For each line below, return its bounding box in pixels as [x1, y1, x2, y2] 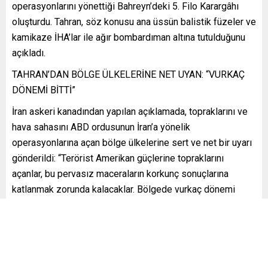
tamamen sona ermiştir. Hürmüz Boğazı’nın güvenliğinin [12, 199, 240, 211]
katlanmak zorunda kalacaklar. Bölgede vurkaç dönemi [12, 183, 235, 195]
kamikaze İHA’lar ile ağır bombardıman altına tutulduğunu [12, 31, 245, 43]
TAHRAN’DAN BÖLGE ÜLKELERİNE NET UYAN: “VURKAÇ [12, 68, 245, 80]
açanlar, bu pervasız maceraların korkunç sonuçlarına [12, 167, 229, 179]
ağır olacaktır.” [12, 230, 69, 242]
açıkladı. [12, 47, 45, 59]
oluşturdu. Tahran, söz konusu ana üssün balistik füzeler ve [12, 16, 256, 28]
